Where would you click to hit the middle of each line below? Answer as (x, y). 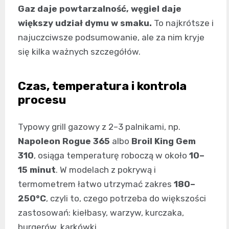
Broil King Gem (164, 141)
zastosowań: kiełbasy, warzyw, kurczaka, (101, 212)
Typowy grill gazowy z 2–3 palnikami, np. (99, 127)
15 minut (37, 169)
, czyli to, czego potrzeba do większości (126, 198)
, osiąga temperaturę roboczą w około (111, 155)
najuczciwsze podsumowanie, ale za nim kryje (111, 37)
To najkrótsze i (183, 23)
